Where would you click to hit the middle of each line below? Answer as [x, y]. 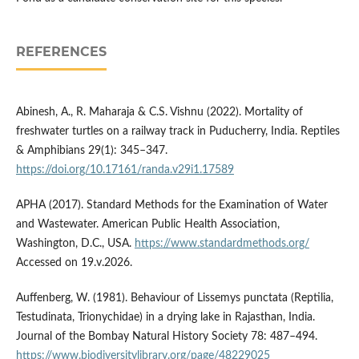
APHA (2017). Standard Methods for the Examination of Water [171, 206]
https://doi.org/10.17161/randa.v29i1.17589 [125, 170]
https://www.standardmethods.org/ [222, 244]
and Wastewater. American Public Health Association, [147, 225]
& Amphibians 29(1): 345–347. [91, 151]
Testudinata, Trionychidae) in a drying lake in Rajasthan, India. [165, 318]
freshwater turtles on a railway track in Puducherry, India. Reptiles [177, 132]
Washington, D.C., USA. [75, 244]
